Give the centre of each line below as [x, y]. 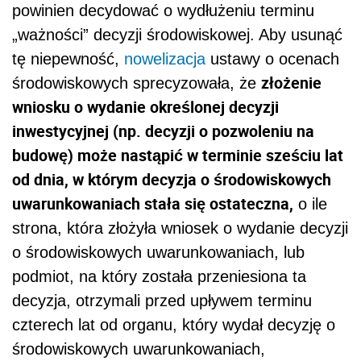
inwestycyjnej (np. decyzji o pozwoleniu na [163, 131]
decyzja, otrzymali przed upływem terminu [162, 301]
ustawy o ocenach [272, 59]
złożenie [291, 83]
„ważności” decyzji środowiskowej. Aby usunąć [177, 35]
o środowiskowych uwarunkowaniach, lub [158, 253]
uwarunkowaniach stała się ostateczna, [153, 204]
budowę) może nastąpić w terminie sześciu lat [178, 156]
